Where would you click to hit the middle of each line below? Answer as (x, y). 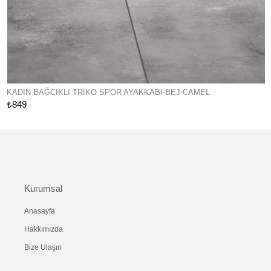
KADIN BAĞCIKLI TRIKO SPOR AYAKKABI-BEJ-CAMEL (108, 93)
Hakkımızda (44, 230)
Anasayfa (40, 211)
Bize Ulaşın (43, 248)
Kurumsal (43, 189)
